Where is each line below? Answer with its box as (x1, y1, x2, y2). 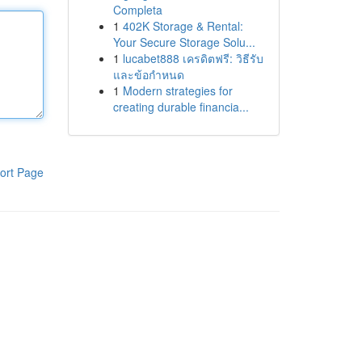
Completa (112, 2, 162, 18)
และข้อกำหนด (112, 66, 184, 82)
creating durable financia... (112, 99, 249, 115)
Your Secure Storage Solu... (112, 34, 255, 50)
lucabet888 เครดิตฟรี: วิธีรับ (122, 50, 263, 66)
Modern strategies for (122, 82, 233, 99)
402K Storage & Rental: (122, 18, 243, 34)
